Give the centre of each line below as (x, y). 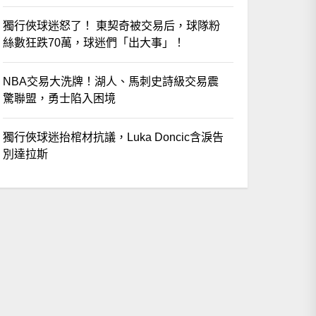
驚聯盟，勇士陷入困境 (60, 98)
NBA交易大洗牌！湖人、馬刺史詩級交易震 (111, 81)
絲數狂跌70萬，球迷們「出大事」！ (94, 42)
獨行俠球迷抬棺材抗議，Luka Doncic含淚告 (114, 137)
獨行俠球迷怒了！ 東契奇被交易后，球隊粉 (112, 25)
